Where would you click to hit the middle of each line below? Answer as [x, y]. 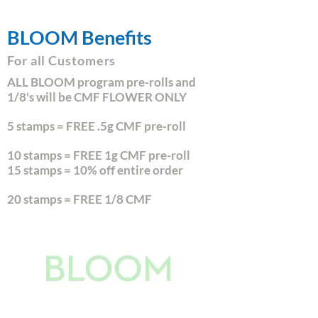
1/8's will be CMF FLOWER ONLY [97, 97]
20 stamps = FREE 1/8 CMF [81, 199]
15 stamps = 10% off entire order [95, 170]
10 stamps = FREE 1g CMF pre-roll [99, 155]
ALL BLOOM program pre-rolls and [102, 82]
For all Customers [63, 60]
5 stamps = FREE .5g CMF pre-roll [97, 126]
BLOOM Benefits [79, 37]
